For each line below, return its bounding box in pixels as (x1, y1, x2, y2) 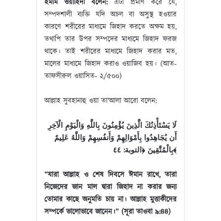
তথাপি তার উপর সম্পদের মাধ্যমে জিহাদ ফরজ (44, 34, 177, 44)
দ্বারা (102, 182, 112, 192)
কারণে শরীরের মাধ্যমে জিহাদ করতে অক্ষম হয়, (44, 22, 177, 32)
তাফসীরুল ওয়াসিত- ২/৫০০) (44, 71, 122, 81)
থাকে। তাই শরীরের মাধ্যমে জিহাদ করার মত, (44, 46, 177, 57)
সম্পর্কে (44, 207, 64, 217)
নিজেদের (44, 182, 68, 192)
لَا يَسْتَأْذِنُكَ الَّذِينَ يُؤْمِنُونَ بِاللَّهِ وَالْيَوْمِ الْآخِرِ (48, 120, 177, 131)
